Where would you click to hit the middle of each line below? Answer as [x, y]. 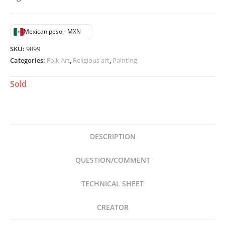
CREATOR [113, 207]
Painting [125, 60]
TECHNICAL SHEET [113, 184]
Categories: [28, 60]
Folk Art [58, 60]
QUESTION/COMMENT [113, 160]
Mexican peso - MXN [52, 31]
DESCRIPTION [113, 136]
